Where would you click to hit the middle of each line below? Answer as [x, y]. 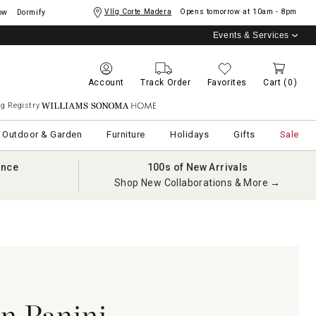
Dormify [31, 12]
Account [106, 83]
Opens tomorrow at [215, 12]
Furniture [126, 134]
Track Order [165, 83]
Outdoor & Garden [42, 134]
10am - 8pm [275, 12]
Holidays [190, 134]
